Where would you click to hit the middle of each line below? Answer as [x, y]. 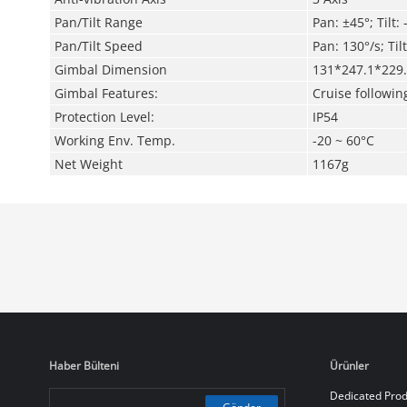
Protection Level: [104, 117]
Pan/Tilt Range [98, 22]
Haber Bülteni [84, 366]
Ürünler [349, 366]
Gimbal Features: [106, 93]
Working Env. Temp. [114, 140]
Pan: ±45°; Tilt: [357, 22]
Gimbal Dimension [110, 69]
